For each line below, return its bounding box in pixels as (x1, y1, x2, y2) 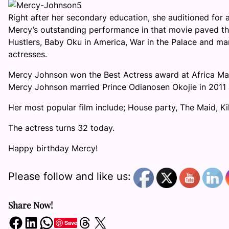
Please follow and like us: (8, 170, 131, 183)
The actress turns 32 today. (8, 123, 114, 133)
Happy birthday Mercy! (8, 143, 98, 154)
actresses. (8, 49, 47, 60)
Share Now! (8, 199, 53, 211)
